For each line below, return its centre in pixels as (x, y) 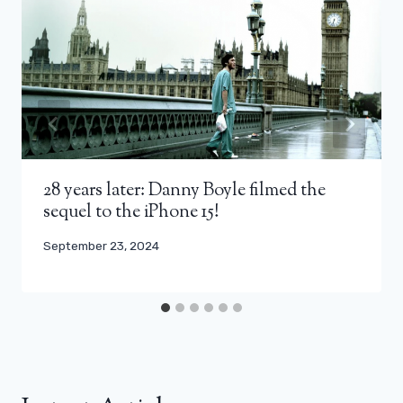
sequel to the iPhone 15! (131, 212)
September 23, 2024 (101, 245)
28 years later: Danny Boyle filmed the (184, 191)
